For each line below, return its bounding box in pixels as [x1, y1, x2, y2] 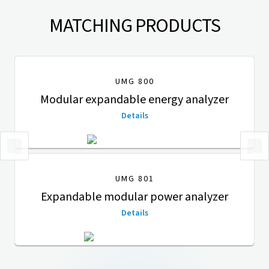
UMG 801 [115, 172, 154, 185]
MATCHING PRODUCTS [49, 11, 220, 40]
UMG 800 [115, 75, 154, 88]
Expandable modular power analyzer [41, 188, 228, 205]
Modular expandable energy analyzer [40, 91, 229, 108]
